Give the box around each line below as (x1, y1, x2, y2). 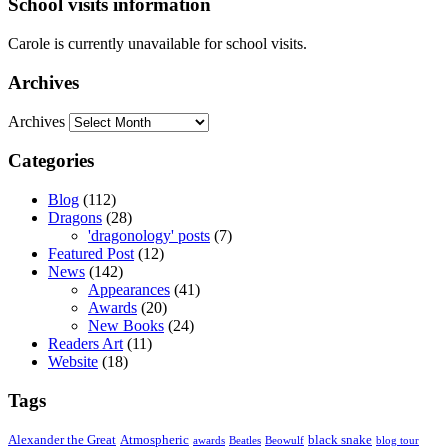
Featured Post (48, 245, 134, 262)
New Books (88, 317, 164, 334)
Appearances (88, 281, 170, 298)
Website (48, 353, 98, 370)
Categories (8, 150, 94, 172)
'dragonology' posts (88, 227, 210, 244)
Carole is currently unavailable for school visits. (8, 35, 307, 53)
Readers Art (48, 335, 123, 352)
